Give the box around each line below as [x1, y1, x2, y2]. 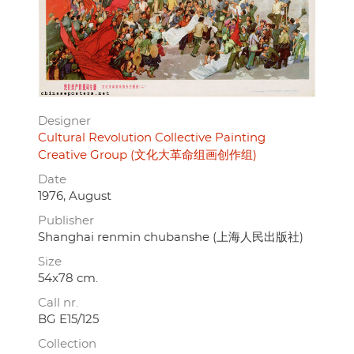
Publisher [38, 214, 94, 227]
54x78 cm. [38, 272, 98, 284]
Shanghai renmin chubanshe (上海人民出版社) [38, 231, 303, 243]
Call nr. [38, 296, 78, 309]
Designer [38, 115, 91, 127]
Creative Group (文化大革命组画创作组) [38, 149, 257, 161]
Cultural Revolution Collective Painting [38, 131, 265, 144]
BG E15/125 [38, 313, 99, 326]
